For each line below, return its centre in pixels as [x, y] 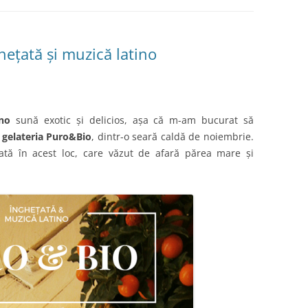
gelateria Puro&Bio [47, 136]
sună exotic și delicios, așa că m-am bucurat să [132, 120]
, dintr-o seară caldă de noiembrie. [173, 136]
